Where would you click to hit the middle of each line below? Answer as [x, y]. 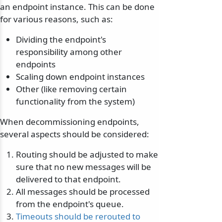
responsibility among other [69, 52]
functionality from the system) [75, 102]
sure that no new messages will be [83, 167]
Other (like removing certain [71, 89]
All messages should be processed [83, 192]
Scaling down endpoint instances [80, 77]
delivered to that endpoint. [68, 179]
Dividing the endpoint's [61, 40]
